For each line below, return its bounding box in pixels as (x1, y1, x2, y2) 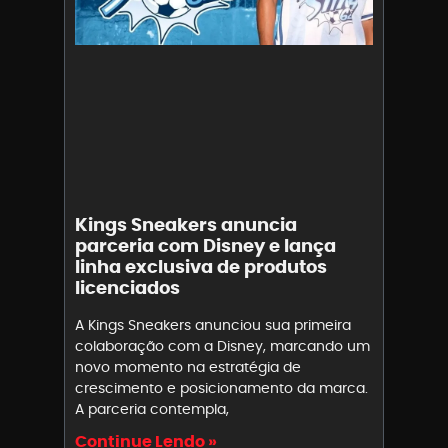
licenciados (75, 274, 180, 300)
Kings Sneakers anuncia (75, 211, 297, 237)
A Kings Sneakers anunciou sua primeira (75, 314, 351, 335)
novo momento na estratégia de (75, 356, 301, 377)
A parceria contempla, (75, 398, 229, 419)
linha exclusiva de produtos (75, 253, 327, 279)
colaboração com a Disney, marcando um (75, 335, 370, 356)
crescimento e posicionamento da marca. (75, 377, 368, 398)
